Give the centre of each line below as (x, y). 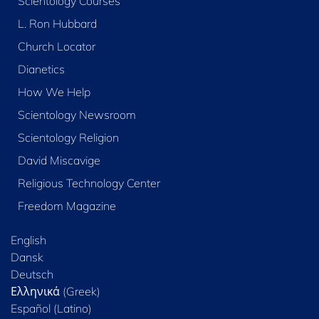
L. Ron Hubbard (57, 24)
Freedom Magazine (67, 206)
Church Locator (56, 47)
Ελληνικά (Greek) (56, 292)
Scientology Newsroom (77, 115)
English (28, 240)
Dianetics (41, 69)
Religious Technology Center (89, 183)
